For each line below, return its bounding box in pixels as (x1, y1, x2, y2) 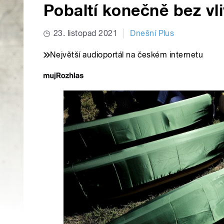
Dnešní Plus (130, 28, 174, 38)
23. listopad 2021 (53, 28, 118, 38)
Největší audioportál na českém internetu (50, 50, 203, 60)
